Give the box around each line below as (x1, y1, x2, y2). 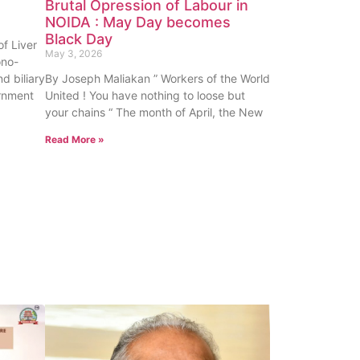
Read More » (45, 133, 104, 146)
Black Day (45, 31, 112, 48)
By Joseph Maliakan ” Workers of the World (45, 72, 270, 86)
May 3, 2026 (45, 47, 102, 60)
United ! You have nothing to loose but (45, 88, 245, 103)
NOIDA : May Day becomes (45, 14, 231, 31)
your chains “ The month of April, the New (45, 105, 263, 120)
